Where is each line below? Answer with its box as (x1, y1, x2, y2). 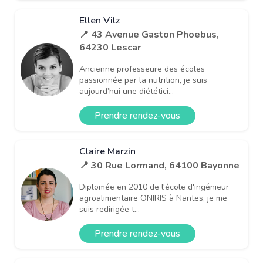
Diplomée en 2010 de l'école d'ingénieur (79, 181, 229, 193)
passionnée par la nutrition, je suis (79, 74, 207, 86)
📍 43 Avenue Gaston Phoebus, (79, 28, 219, 41)
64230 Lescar (79, 41, 141, 54)
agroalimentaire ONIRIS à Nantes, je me (79, 192, 227, 204)
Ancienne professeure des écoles (79, 63, 205, 75)
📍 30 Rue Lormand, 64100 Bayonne (79, 159, 240, 172)
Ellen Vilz (79, 14, 120, 27)
